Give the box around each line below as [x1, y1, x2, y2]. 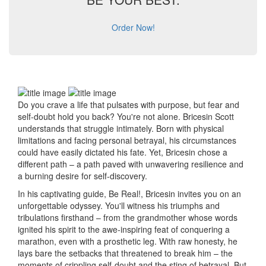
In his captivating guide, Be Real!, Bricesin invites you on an [18, 187, 241, 199]
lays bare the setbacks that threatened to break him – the [18, 246, 233, 259]
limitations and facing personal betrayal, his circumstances [18, 134, 236, 146]
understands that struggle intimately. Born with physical [18, 122, 224, 134]
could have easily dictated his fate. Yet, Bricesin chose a [18, 145, 227, 158]
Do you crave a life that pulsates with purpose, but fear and [18, 98, 239, 110]
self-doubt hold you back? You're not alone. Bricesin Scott [18, 110, 234, 122]
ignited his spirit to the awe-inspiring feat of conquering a [18, 223, 230, 235]
